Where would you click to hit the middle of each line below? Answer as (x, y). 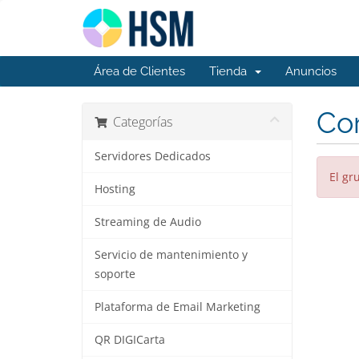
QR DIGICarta (130, 340)
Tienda (231, 71)
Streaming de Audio (148, 222)
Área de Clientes (139, 71)
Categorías (139, 122)
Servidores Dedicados (153, 156)
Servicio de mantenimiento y (171, 255)
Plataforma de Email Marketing (177, 307)
